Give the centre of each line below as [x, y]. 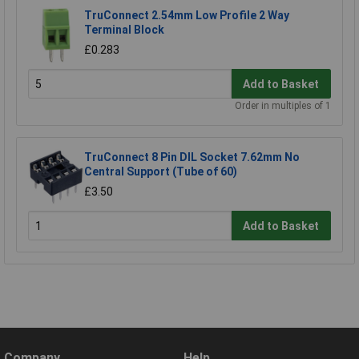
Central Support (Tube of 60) [161, 171]
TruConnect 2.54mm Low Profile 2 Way [187, 15]
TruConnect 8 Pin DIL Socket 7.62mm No [192, 157]
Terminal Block [124, 29]
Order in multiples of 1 [283, 105]
